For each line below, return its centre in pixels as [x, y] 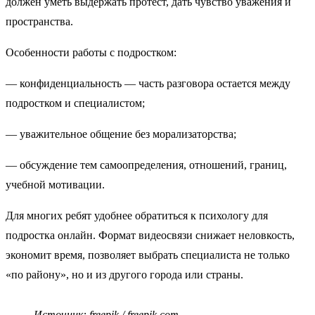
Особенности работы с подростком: [94, 52]
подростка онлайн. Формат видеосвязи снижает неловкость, [150, 235]
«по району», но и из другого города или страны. [124, 274]
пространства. [39, 21]
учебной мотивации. [55, 184]
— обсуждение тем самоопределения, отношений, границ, [146, 165]
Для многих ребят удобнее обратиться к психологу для [137, 215]
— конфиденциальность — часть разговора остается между [148, 83]
